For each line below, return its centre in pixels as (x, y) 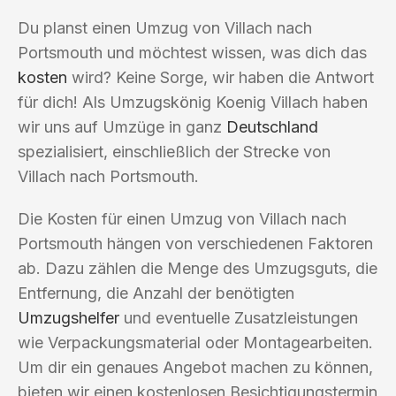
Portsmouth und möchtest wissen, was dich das (192, 52)
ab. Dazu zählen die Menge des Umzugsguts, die (198, 268)
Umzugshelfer (69, 317)
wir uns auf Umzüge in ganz (122, 126)
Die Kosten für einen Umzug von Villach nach (182, 218)
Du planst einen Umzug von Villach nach (165, 27)
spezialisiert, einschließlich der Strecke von (174, 151)
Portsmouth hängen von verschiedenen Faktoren (195, 243)
